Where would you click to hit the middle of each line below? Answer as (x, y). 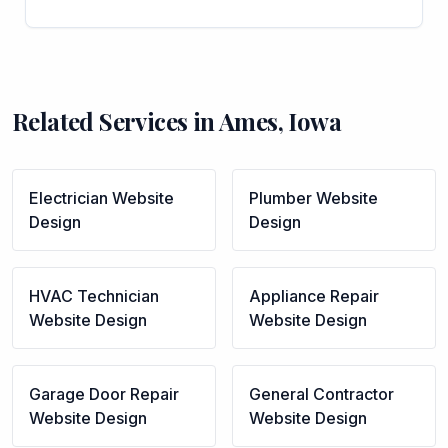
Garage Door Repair (104, 394)
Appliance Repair (314, 296)
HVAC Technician (94, 296)
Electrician (68, 198)
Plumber (280, 198)
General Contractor (321, 394)
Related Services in (115, 121)
